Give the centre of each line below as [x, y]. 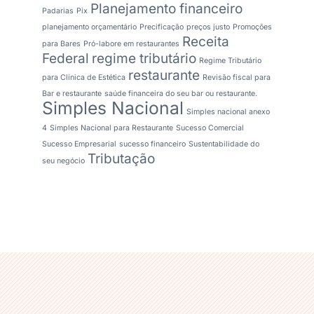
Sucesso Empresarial [79, 144]
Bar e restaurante [72, 94]
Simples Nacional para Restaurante [111, 128]
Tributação [121, 159]
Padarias [58, 11]
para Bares [61, 44]
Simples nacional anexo [228, 112]
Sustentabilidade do [224, 144]
